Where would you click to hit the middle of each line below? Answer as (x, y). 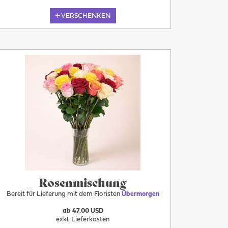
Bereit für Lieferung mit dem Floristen (64, 194)
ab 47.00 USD (83, 211)
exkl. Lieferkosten (83, 220)
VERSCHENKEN (86, 16)
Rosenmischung (83, 182)
